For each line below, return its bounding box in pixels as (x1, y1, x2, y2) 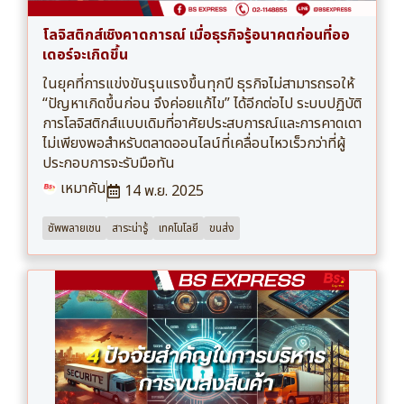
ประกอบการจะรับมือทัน (42, 151, 175, 174)
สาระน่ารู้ (112, 219, 148, 236)
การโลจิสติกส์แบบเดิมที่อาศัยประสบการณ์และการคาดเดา (42, 112, 362, 134)
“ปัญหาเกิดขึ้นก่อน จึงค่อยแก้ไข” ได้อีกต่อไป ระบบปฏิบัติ (42, 92, 362, 115)
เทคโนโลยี (159, 219, 198, 236)
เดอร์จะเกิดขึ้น (42, 43, 128, 66)
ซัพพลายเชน (48, 219, 101, 236)
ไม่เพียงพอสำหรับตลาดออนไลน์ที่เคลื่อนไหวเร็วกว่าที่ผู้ (42, 132, 346, 154)
